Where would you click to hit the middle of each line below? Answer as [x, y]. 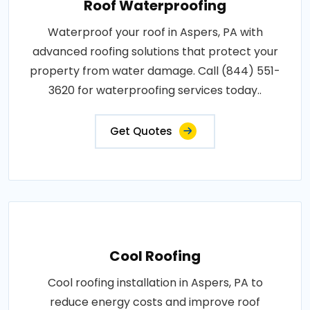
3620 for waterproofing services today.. [155, 90]
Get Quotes [141, 131]
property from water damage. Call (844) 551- [155, 71]
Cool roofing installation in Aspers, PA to [155, 282]
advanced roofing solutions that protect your [155, 51]
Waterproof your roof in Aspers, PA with [155, 32]
